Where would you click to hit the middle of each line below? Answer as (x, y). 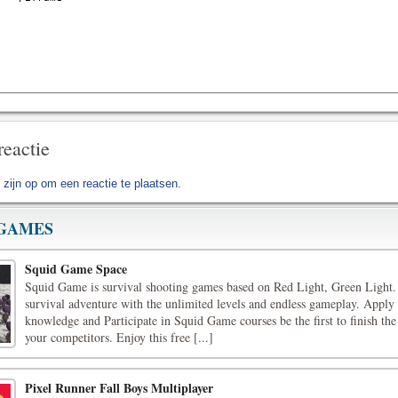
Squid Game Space (76, 269)
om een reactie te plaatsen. (109, 183)
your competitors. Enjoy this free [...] (119, 337)
